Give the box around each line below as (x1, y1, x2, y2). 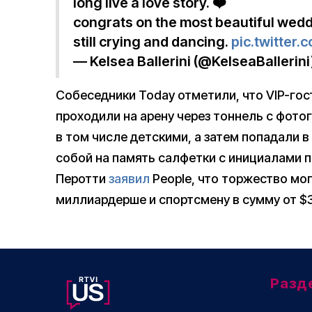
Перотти (56, 171, 109, 187)
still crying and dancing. (73, 33, 231, 51)
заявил (109, 171, 150, 187)
